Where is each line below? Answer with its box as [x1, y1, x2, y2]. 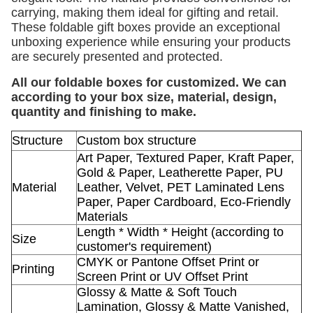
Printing [12, 262, 54, 276]
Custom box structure [77, 133, 196, 147]
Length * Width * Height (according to [77, 225, 284, 239]
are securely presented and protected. [11, 50, 223, 64]
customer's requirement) [77, 240, 212, 254]
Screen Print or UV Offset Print [77, 270, 248, 284]
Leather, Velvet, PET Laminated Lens [77, 180, 284, 194]
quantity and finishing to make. [11, 105, 196, 119]
